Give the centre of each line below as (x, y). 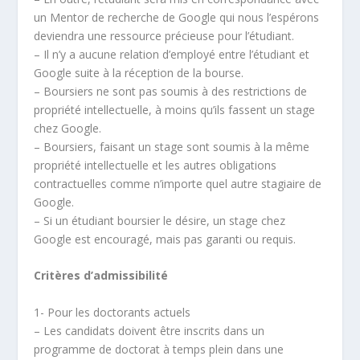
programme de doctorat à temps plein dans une (159, 349)
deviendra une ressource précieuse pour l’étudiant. (164, 35)
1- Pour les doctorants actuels (112, 312)
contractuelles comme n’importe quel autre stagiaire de (178, 183)
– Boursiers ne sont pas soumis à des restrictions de (171, 91)
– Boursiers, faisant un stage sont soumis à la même (172, 146)
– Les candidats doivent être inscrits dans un (149, 330)
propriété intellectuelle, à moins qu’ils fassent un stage (175, 109)
